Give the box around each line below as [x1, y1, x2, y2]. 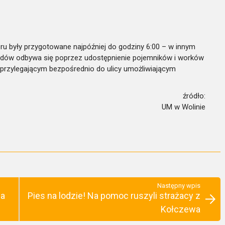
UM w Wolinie [162, 102, 205, 111]
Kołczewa [161, 203, 200, 214]
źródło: [183, 91, 205, 100]
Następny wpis [157, 181, 200, 189]
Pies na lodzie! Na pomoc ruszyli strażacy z [28, 190, 200, 201]
